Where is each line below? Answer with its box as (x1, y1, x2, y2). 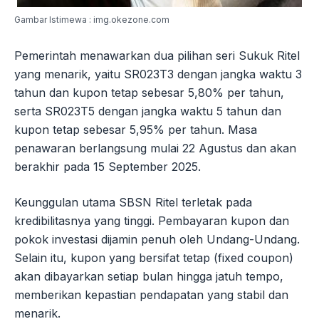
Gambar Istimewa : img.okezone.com (14, 14, 169, 25)
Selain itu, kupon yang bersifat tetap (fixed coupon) (14, 250, 293, 265)
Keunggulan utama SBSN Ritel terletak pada (14, 194, 252, 209)
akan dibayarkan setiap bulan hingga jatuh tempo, (14, 268, 283, 283)
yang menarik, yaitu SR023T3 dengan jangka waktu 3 (14, 66, 302, 81)
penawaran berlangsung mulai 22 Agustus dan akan (14, 140, 296, 155)
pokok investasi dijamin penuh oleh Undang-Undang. (14, 231, 300, 246)
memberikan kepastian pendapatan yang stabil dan (14, 287, 288, 302)
